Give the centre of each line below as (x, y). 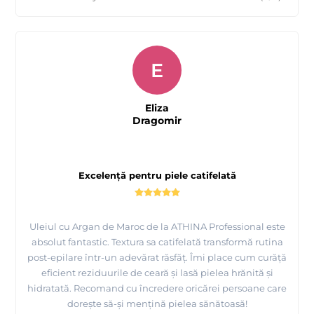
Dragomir (157, 121)
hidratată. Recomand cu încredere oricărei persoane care (157, 288)
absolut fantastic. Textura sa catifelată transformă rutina (157, 242)
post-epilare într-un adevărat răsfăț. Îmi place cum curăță (157, 258)
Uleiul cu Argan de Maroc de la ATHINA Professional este (157, 227)
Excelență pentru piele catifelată (157, 176)
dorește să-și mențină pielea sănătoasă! (157, 304)
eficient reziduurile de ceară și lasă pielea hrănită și (157, 273)
